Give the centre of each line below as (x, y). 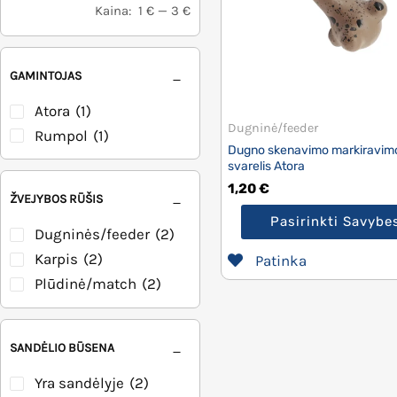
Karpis (56, 259)
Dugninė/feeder (273, 128)
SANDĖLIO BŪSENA (62, 348)
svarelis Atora (267, 167)
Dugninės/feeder (92, 234)
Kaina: (113, 10)
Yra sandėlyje (79, 383)
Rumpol (61, 135)
